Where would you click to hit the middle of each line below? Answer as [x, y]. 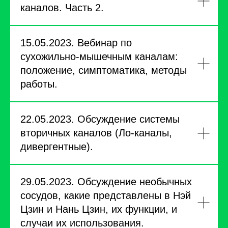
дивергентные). [57, 147]
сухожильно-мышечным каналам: [99, 56]
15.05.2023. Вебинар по [76, 43]
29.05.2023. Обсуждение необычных [106, 182]
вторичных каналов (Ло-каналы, [96, 133]
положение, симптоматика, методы [104, 70]
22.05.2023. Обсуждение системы [100, 119]
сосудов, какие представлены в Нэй [106, 195]
